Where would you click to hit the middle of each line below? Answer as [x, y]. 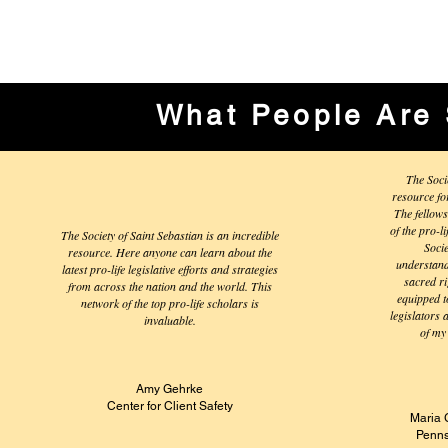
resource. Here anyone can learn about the [169, 252]
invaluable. [169, 320]
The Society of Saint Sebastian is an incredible [169, 235]
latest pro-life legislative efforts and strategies [169, 269]
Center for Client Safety [169, 406]
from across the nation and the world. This [169, 286]
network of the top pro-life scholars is [169, 303]
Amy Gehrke [170, 389]
